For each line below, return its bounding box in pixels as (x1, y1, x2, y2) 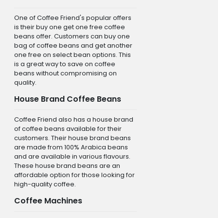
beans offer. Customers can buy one (14, 31, 130, 41)
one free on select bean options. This (14, 50, 131, 59)
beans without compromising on (14, 68, 117, 78)
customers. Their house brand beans (14, 133, 131, 143)
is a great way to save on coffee (14, 59, 115, 69)
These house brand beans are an (14, 161, 120, 170)
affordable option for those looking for (14, 170, 135, 180)
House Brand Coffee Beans (14, 93, 121, 105)
